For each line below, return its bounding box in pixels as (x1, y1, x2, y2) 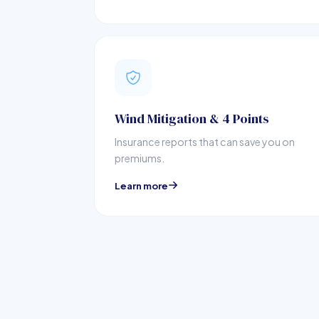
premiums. (115, 151, 164, 164)
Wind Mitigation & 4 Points (115, 109, 269, 127)
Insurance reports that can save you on (115, 135, 295, 148)
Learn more (115, 179, 168, 192)
